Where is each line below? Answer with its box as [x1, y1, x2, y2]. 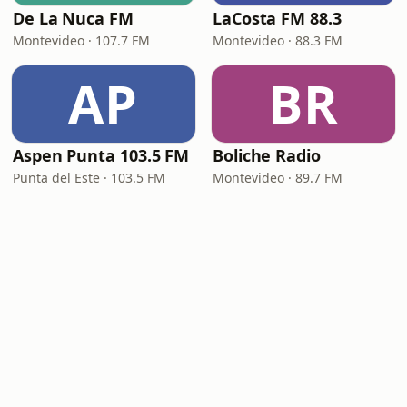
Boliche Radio [213, 144, 321, 166]
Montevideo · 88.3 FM [213, 32, 342, 49]
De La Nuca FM [13, 7, 134, 29]
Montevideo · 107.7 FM [13, 32, 150, 49]
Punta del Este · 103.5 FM [13, 169, 165, 186]
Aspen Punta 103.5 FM [13, 144, 190, 166]
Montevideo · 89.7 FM [213, 169, 342, 186]
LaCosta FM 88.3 [213, 7, 342, 29]
